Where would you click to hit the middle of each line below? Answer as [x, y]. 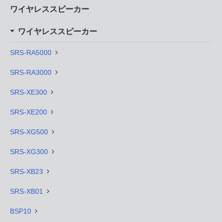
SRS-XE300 [28, 92]
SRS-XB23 [27, 171]
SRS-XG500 [29, 132]
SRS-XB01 [27, 191]
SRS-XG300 [29, 151]
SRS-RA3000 [31, 72]
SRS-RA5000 [31, 52]
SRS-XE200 [28, 112]
